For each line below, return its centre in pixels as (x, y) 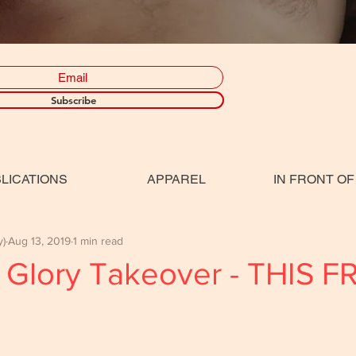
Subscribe (73, 101)
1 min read (98, 240)
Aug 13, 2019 (39, 240)
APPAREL (176, 180)
